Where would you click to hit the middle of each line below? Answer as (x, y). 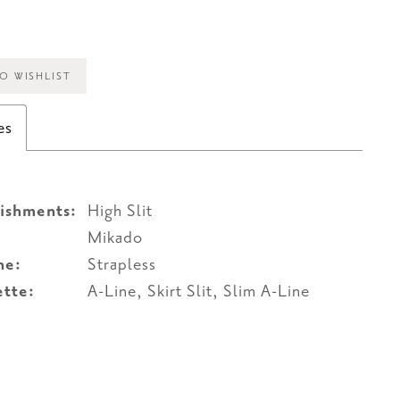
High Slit (121, 211)
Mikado (116, 238)
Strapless (122, 265)
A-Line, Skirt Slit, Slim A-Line (199, 292)
